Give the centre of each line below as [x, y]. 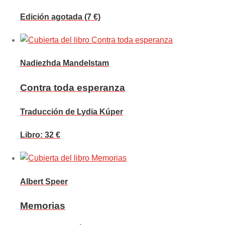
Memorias [43, 205]
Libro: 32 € [40, 135]
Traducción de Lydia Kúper [72, 111]
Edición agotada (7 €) [60, 17]
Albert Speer [44, 181]
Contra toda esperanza [73, 87]
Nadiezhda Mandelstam [65, 63]
